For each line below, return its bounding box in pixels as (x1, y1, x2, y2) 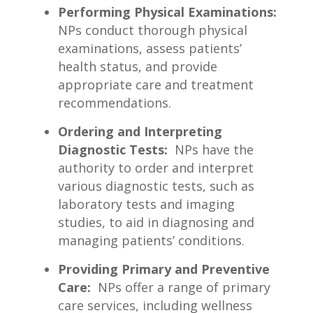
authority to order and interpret (57, 159, 254, 177)
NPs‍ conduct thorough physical (57, 22, 247, 39)
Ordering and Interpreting (57, 123, 222, 140)
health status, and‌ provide (57, 58, 217, 75)
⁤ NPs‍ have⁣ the (167, 141, 254, 159)
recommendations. (57, 94, 171, 112)
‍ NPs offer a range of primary (90, 279, 270, 296)
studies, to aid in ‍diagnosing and (57, 214, 254, 231)
